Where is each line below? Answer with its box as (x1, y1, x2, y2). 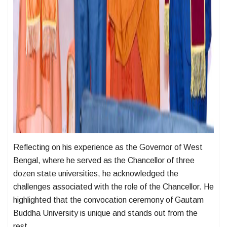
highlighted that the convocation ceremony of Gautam (13, 196, 204, 205)
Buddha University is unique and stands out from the (13, 209, 198, 218)
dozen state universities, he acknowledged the (13, 169, 178, 178)
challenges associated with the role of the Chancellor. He (13, 182, 214, 192)
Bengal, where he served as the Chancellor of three (13, 156, 195, 165)
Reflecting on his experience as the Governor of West (13, 143, 203, 152)
